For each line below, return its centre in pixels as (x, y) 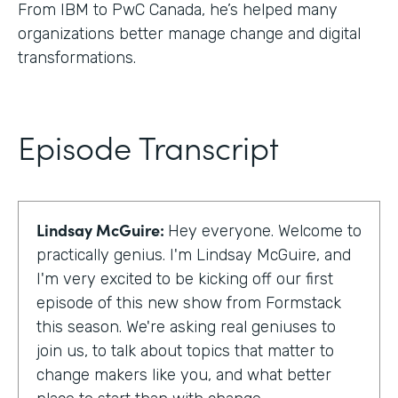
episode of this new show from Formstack (189, 302)
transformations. (77, 57)
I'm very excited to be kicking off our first (185, 279)
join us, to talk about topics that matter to (185, 350)
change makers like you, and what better (184, 374)
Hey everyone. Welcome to (265, 231)
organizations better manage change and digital (189, 33)
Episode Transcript (148, 146)
